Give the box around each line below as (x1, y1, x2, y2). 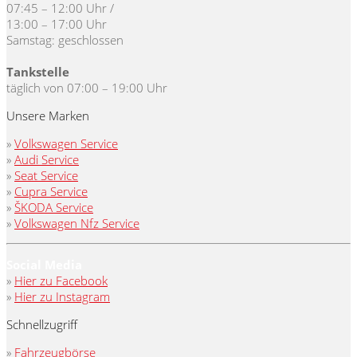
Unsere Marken (6, 108, 89, 124)
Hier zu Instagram (14, 288, 110, 305)
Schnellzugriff (6, 316, 77, 333)
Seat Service (14, 167, 78, 184)
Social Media (6, 257, 82, 273)
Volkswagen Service (14, 135, 118, 152)
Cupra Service (14, 183, 88, 200)
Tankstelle (6, 64, 69, 80)
